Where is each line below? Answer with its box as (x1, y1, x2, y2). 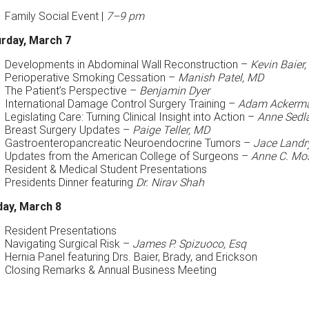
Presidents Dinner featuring (4, 175, 136, 189)
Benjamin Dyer (139, 83, 210, 97)
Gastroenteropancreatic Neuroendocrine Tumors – (4, 136, 253, 150)
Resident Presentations (4, 223, 117, 237)
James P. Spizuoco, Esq (132, 237, 246, 250)
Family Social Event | (4, 9, 106, 23)
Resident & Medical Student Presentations (4, 162, 207, 176)
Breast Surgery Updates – (4, 123, 132, 137)
